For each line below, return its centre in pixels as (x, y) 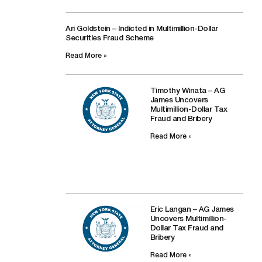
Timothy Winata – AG (187, 91)
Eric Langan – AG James (192, 210)
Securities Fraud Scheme (110, 39)
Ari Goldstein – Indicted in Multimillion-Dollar (142, 29)
